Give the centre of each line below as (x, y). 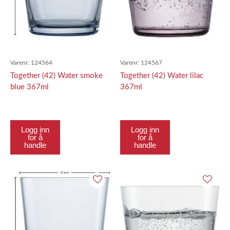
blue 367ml (30, 87)
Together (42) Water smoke (56, 76)
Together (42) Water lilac (162, 76)
